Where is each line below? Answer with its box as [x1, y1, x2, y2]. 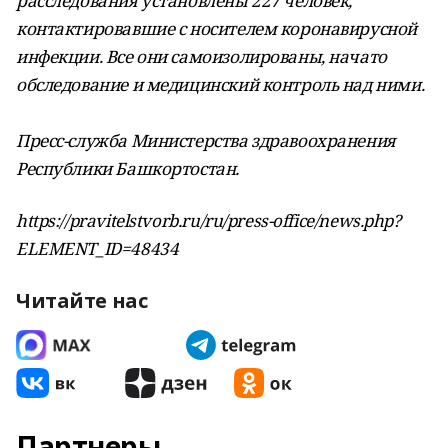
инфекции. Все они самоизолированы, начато [16, 45, 387, 68]
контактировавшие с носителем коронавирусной [16, 17, 417, 40]
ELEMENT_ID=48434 [16, 237, 179, 260]
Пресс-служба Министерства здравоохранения [16, 129, 396, 152]
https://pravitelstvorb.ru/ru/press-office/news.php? [16, 209, 401, 232]
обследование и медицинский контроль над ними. [16, 73, 425, 96]
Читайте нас [16, 287, 148, 314]
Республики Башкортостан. [16, 157, 239, 180]
